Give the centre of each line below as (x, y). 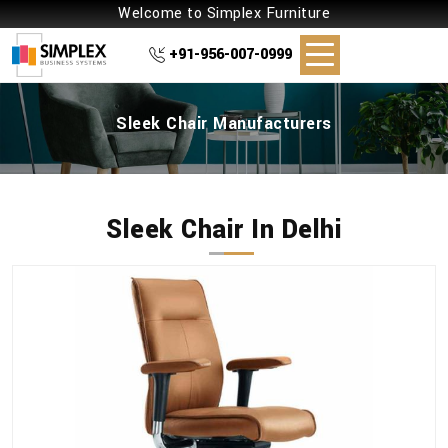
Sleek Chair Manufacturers (224, 124)
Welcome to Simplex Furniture (224, 13)
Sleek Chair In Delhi (224, 230)
